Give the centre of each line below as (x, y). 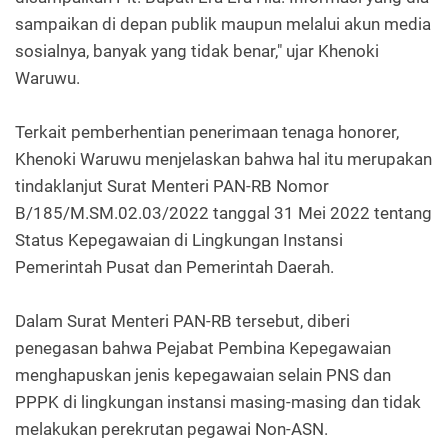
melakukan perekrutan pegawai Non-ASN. (171, 429)
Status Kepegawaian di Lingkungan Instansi (179, 240)
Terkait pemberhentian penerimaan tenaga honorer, (207, 132)
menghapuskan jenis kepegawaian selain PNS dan (203, 375)
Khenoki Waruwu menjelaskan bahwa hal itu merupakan (223, 159)
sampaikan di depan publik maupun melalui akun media (223, 24)
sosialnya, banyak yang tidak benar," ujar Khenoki (197, 51)
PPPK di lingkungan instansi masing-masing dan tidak (218, 402)
